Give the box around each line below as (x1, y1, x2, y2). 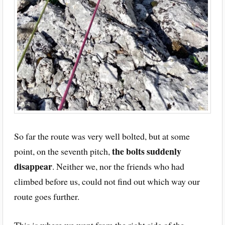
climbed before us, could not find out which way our (14, 175, 200, 188)
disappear (14, 160, 52, 173)
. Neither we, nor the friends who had (52, 160, 184, 173)
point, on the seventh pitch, (14, 145, 112, 158)
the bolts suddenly (111, 145, 181, 158)
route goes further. (14, 190, 79, 203)
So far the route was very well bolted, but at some (14, 130, 190, 143)
